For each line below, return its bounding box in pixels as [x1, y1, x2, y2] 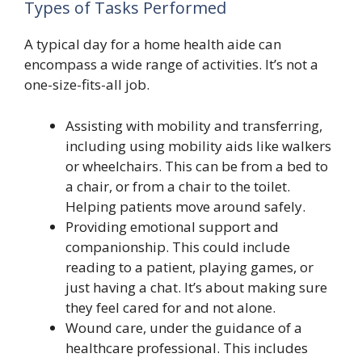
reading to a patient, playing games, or [65, 257, 314, 276]
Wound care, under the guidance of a [65, 318, 302, 337]
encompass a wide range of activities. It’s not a [24, 55, 318, 74]
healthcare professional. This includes [65, 338, 308, 357]
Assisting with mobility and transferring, [65, 116, 322, 135]
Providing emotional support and [65, 217, 279, 236]
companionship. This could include [65, 237, 290, 256]
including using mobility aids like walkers [65, 136, 331, 155]
